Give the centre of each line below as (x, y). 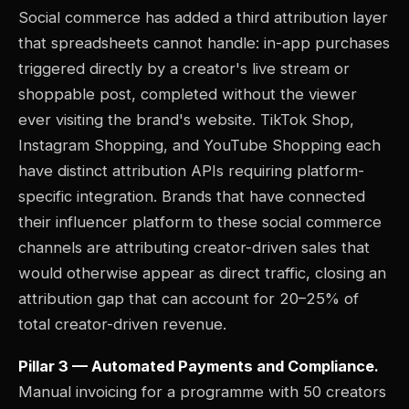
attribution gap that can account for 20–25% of (189, 299)
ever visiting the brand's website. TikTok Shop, (186, 120)
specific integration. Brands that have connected (192, 197)
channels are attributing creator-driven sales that (194, 248)
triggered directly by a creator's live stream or (184, 69)
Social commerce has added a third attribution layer (203, 18)
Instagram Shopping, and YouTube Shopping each (199, 146)
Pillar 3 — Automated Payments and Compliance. (199, 367)
